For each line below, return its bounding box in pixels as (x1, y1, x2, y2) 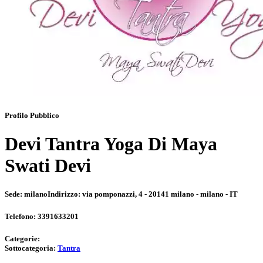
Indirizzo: (48, 190, 82, 199)
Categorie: (5, 234, 40, 244)
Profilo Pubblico (5, 110, 59, 120)
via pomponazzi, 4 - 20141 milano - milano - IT (82, 190, 238, 199)
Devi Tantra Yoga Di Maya (5, 133, 217, 154)
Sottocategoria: (5, 244, 58, 253)
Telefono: (5, 212, 38, 221)
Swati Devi (5, 154, 91, 176)
